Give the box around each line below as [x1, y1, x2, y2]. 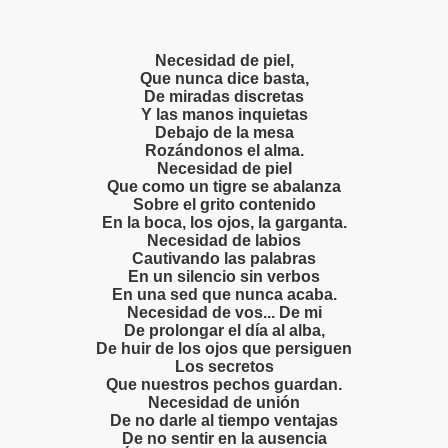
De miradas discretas [144, 88, 304, 106]
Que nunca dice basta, [139, 70, 309, 88]
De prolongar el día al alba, [123, 322, 325, 340]
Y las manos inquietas [140, 106, 308, 124]
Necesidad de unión [148, 394, 300, 412]
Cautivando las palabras [132, 250, 316, 268]
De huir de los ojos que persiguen [96, 340, 352, 358]
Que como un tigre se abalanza [107, 178, 341, 196]
